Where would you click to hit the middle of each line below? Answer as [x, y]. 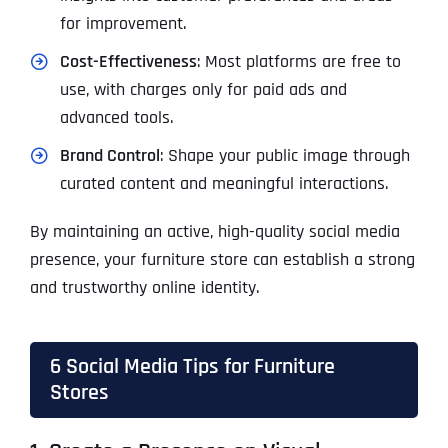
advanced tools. [116, 118]
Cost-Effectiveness [128, 62]
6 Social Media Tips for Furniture [192, 367]
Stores [79, 393]
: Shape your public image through [284, 156]
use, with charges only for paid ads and [203, 90]
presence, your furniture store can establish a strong [222, 260]
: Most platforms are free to [298, 62]
